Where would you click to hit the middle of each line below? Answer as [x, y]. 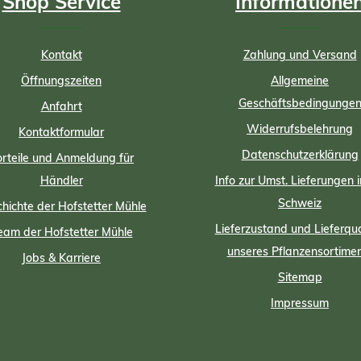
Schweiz [300, 203]
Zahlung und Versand [300, 55]
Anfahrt [61, 106]
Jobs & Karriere [61, 258]
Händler [61, 180]
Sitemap [300, 277]
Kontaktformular [61, 132]
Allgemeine [300, 81]
